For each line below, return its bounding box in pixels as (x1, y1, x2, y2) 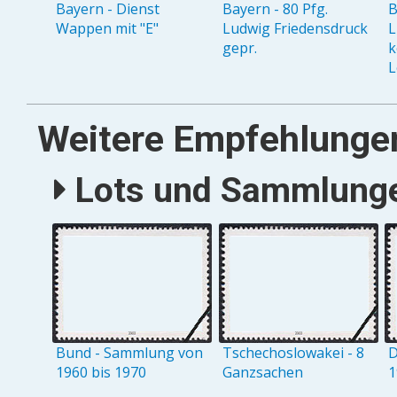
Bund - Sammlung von (56, 342, 204, 362)
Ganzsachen (222, 362, 303, 382)
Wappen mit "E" (56, 19, 160, 39)
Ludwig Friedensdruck (222, 19, 368, 39)
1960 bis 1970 (56, 362, 147, 382)
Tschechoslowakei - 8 (222, 342, 364, 362)
